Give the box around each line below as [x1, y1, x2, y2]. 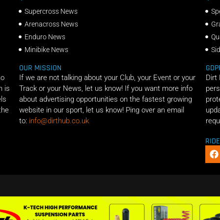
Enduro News [25, 32, 66, 41]
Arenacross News [25, 20, 79, 28]
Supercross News [25, 7, 78, 15]
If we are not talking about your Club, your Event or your [19, 73, 195, 82]
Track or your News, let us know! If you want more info [19, 83, 192, 93]
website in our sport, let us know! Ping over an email [19, 105, 184, 114]
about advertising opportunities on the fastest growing [19, 94, 192, 104]
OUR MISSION [19, 62, 61, 73]
